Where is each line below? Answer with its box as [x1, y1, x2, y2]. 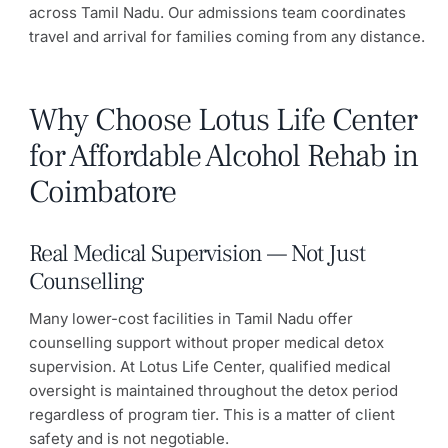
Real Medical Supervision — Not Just [29, 238, 365, 270]
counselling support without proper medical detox [29, 333, 384, 353]
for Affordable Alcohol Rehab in [29, 135, 418, 178]
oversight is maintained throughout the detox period [29, 381, 398, 401]
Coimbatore [29, 171, 176, 214]
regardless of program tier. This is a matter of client [29, 405, 395, 425]
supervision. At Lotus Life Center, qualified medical [29, 357, 391, 377]
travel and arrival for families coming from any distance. [29, 26, 425, 46]
